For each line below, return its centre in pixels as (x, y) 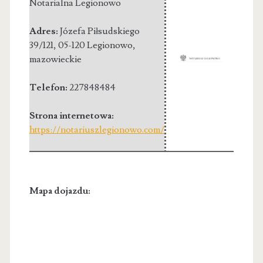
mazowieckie (55, 59)
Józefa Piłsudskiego (100, 31)
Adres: (44, 31)
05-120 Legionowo (95, 45)
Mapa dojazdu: (60, 190)
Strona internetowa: (71, 115)
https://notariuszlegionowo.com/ (97, 129)
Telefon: (49, 87)
